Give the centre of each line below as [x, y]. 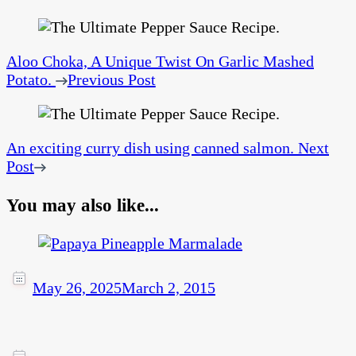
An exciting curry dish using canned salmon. [150, 148]
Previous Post [111, 80]
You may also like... [83, 205]
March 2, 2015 [168, 288]
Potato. [29, 80]
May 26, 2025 [77, 288]
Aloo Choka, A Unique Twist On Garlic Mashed [160, 62]
